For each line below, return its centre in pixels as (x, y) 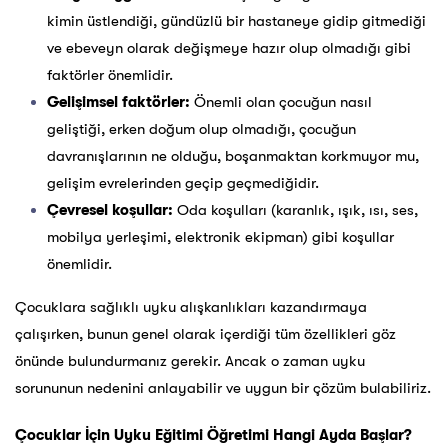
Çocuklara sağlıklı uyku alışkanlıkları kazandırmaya (191, 307)
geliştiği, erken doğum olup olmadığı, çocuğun (201, 129)
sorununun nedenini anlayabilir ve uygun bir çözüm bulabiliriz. (223, 388)
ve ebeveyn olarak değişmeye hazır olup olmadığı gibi (229, 48)
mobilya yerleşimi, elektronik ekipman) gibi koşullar (220, 237)
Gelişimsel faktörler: (118, 102)
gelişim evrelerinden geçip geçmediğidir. (183, 183)
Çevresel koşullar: (110, 210)
